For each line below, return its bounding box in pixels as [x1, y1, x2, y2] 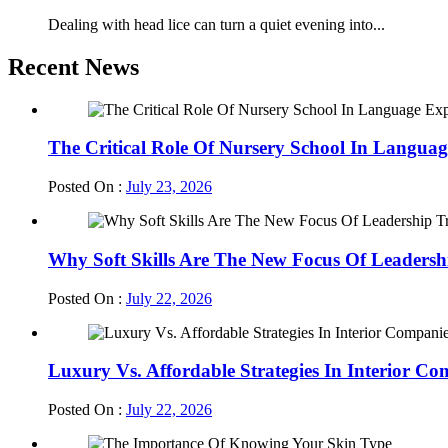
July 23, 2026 [126, 178, 212, 196]
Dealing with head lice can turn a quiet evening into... [48, 15, 385, 33]
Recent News [8, 53, 139, 80]
